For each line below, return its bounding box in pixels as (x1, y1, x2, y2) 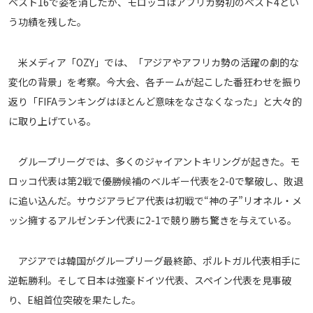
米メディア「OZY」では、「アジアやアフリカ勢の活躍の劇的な (8, 55, 299, 70)
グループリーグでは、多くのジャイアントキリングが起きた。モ (8, 154, 300, 169)
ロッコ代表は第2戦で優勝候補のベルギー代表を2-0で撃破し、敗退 (8, 174, 303, 189)
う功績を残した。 (8, 15, 87, 29)
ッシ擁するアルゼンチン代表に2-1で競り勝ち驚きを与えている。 (8, 213, 297, 228)
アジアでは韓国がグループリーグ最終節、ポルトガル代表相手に (8, 254, 300, 268)
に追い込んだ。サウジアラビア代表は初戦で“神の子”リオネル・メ (8, 194, 302, 208)
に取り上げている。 (8, 114, 96, 129)
